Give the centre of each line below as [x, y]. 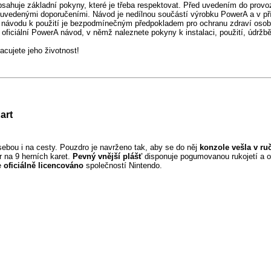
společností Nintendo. [124, 165]
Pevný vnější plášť [107, 156]
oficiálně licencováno [44, 165]
